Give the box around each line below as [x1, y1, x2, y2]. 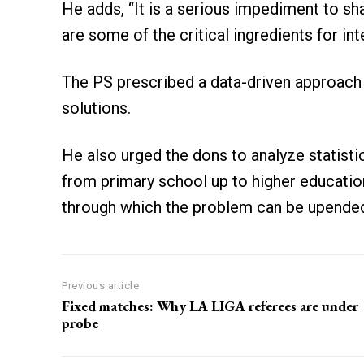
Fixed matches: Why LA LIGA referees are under [62, 296, 358, 315]
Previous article [62, 279, 139, 292]
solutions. [62, 97, 131, 118]
